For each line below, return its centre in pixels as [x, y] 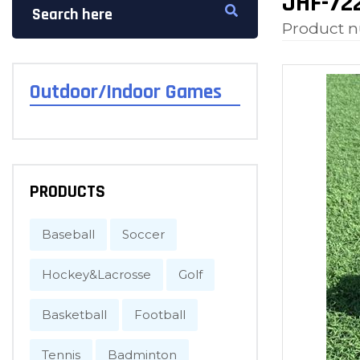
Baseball [68, 234]
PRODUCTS [67, 192]
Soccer [143, 234]
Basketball [74, 315]
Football [160, 315]
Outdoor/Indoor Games [126, 92]
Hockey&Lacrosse [96, 274]
